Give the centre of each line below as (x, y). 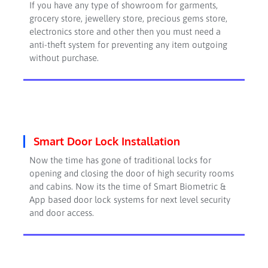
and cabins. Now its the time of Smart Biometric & (127, 187)
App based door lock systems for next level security (130, 200)
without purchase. (65, 57)
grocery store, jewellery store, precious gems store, (128, 18)
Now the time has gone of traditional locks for (120, 160)
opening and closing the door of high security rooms (131, 173)
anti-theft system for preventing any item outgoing (128, 44)
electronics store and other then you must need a (125, 31)
